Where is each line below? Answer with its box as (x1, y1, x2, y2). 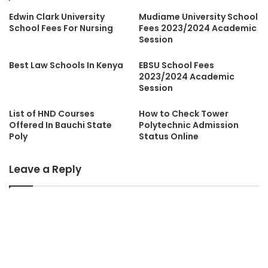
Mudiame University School (139, 10, 258, 23)
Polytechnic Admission (139, 118, 239, 131)
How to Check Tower (139, 107, 229, 120)
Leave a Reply (9, 162, 81, 176)
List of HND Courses (9, 107, 95, 120)
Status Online (139, 130, 199, 142)
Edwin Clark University (9, 10, 105, 23)
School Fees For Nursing (9, 22, 113, 34)
